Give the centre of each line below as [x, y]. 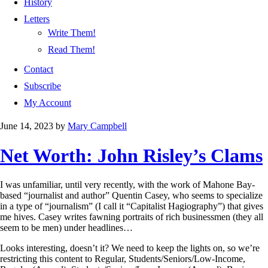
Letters [37, 19]
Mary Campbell [97, 126]
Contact [39, 69]
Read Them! [71, 50]
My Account [48, 103]
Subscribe [42, 86]
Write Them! [72, 33]
